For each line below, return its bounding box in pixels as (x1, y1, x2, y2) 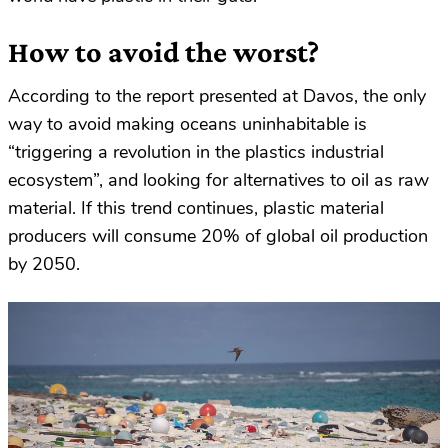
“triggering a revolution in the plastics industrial (8, 140, 384, 164)
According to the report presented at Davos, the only (8, 84, 426, 108)
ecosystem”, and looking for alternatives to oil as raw (8, 168, 429, 192)
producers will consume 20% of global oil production (8, 224, 428, 248)
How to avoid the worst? (8, 35, 319, 68)
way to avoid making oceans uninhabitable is (8, 112, 367, 136)
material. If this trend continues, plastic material (8, 196, 384, 220)
